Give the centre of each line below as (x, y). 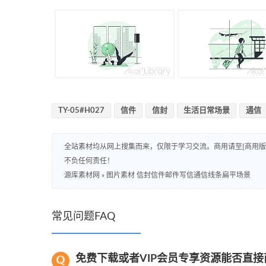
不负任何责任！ (89, 161)
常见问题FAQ (83, 216)
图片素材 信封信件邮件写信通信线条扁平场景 (178, 175)
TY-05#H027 (81, 110)
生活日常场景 (207, 110)
